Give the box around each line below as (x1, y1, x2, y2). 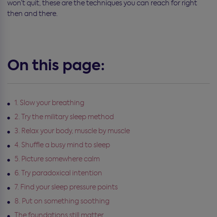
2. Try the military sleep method (15, 112, 114, 121)
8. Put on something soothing (15, 196, 109, 205)
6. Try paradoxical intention (15, 168, 102, 177)
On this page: (7, 55, 105, 76)
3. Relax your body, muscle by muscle (15, 126, 130, 135)
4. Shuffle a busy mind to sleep (15, 140, 110, 149)
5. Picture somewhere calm (15, 154, 100, 163)
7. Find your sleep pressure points (15, 182, 118, 191)
